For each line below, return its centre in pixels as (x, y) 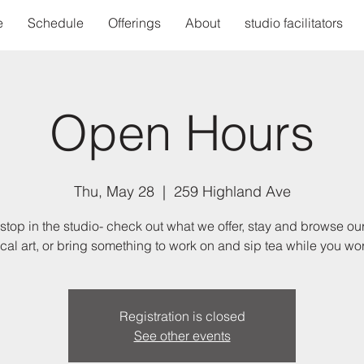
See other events (182, 336)
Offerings (134, 23)
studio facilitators (293, 23)
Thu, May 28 (114, 191)
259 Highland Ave (232, 191)
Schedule (55, 23)
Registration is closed (182, 316)
